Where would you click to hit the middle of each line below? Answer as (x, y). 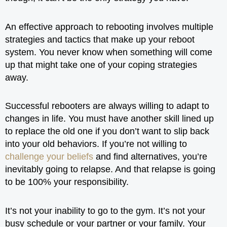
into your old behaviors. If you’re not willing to (96, 144)
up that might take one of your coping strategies (101, 65)
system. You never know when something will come (109, 52)
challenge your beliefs (49, 157)
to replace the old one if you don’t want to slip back (107, 131)
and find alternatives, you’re (150, 157)
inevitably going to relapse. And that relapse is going (110, 169)
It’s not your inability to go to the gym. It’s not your (105, 211)
